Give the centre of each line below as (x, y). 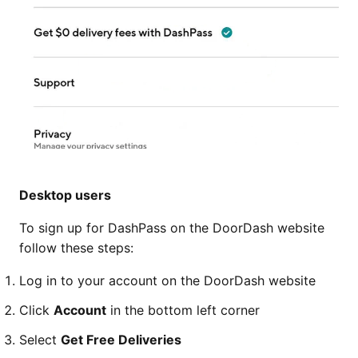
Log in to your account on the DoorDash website (167, 281)
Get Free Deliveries (121, 340)
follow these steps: (76, 248)
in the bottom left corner (183, 310)
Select (40, 340)
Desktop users (65, 195)
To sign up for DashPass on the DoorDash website (172, 228)
